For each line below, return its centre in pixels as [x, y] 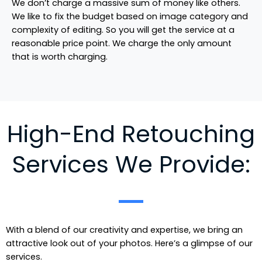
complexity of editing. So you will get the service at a [123, 30]
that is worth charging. [60, 57]
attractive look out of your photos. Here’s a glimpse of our [129, 243]
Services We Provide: [131, 164]
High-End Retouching [131, 134]
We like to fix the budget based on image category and [130, 17]
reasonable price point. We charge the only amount [122, 44]
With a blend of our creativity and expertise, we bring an [124, 230]
